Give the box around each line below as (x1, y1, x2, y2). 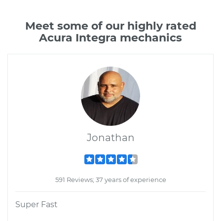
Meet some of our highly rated (25, 19, 196, 33)
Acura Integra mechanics (39, 31, 182, 44)
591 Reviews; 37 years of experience (55, 176, 166, 184)
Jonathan (86, 132, 135, 144)
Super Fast (15, 200, 58, 209)
